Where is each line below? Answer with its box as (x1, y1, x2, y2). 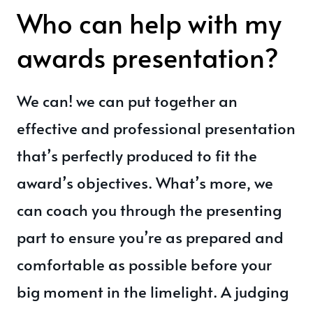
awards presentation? (17, 38, 279, 75)
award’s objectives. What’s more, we (17, 172, 273, 193)
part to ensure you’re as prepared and (17, 226, 284, 247)
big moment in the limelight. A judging (17, 281, 289, 302)
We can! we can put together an (17, 90, 238, 111)
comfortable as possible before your (17, 254, 272, 275)
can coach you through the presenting (17, 199, 282, 220)
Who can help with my (17, 4, 282, 41)
